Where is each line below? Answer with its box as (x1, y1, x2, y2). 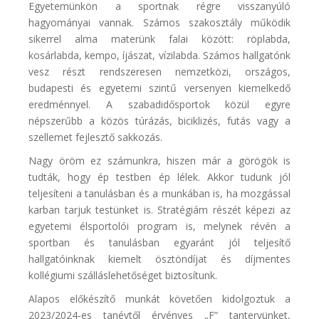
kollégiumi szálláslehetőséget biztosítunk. (28, 268, 217, 283)
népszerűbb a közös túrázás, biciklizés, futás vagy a (28, 114, 291, 128)
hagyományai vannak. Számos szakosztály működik (28, 16, 291, 30)
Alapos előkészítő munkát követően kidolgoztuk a (28, 292, 291, 306)
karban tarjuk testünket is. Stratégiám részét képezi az (28, 203, 291, 217)
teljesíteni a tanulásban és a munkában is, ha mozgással (28, 187, 291, 201)
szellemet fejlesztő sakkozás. (28, 130, 162, 145)
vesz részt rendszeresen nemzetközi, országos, (28, 65, 291, 79)
